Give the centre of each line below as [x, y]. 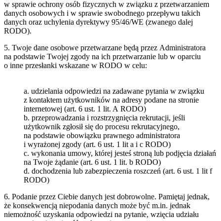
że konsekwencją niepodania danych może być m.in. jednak [97, 206]
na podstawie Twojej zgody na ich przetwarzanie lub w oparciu [102, 57]
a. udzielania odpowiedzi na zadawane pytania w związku [114, 91]
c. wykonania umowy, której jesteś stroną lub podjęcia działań [120, 153]
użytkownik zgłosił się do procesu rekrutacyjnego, [102, 127]
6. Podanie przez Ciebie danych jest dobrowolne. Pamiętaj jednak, [107, 197]
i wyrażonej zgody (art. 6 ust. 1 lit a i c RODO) [97, 145]
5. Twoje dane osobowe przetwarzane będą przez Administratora [105, 48]
